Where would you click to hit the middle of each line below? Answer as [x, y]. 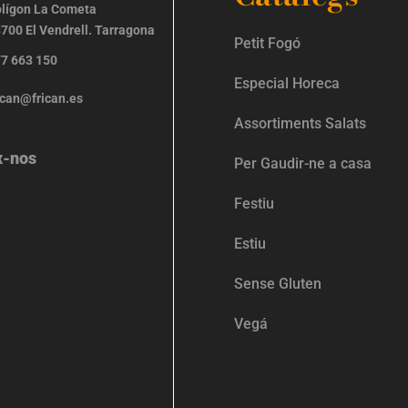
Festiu [255, 203]
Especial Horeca [287, 83]
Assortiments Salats [301, 123]
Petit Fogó [268, 43]
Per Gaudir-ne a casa [303, 163]
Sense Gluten [280, 283]
